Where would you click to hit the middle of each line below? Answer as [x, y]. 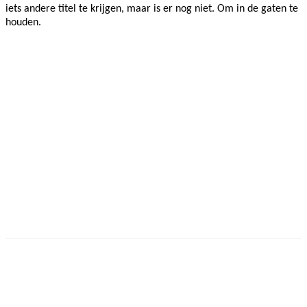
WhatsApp [281, 286]
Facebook [51, 286]
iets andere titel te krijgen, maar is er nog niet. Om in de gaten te [152, 9]
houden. [23, 22]
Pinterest [202, 286]
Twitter [127, 286]
